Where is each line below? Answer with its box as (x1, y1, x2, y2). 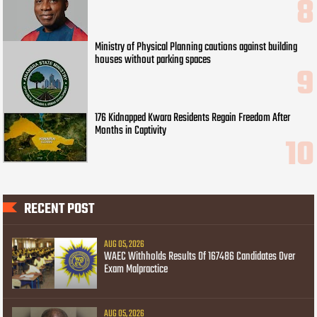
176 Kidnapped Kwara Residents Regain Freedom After (95, 108, 291, 127)
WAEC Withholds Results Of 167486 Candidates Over (104, 248, 296, 267)
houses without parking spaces (95, 50, 212, 69)
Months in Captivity (95, 121, 167, 140)
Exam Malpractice (104, 260, 168, 279)
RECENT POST (24, 198, 95, 221)
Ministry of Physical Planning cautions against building (95, 38, 298, 57)
